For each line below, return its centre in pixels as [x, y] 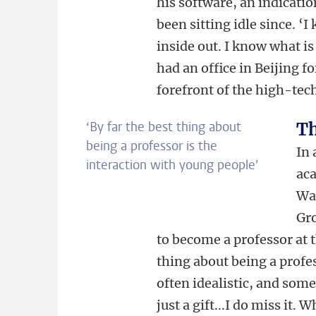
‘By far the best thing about [164, 127]
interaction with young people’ [172, 165]
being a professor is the [152, 146]
